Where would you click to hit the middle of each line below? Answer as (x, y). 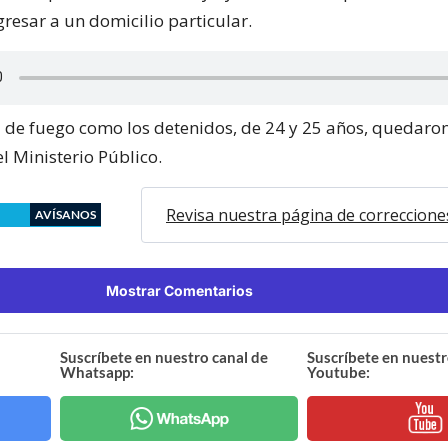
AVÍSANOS (65, 214)
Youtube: (338, 371)
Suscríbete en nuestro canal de (164, 356)
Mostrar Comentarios (179, 290)
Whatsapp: (97, 371)
